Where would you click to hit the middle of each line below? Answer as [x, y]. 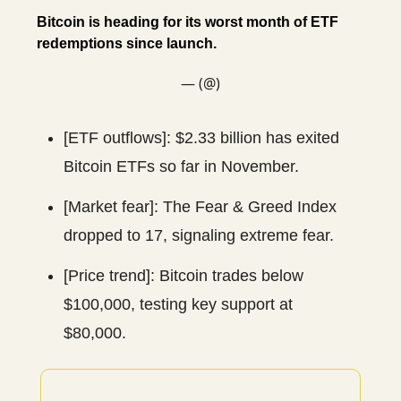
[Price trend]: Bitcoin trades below [183, 276]
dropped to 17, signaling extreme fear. [199, 236]
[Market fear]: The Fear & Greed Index [200, 207]
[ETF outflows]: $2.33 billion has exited [201, 138]
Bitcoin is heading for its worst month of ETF [188, 22]
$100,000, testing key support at [178, 305]
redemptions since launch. [127, 44]
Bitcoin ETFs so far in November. [181, 167]
